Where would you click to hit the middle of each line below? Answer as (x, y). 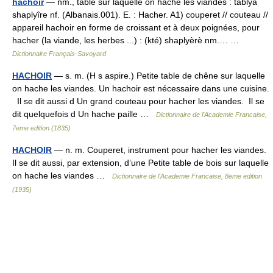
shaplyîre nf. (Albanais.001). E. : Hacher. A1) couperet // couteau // (140, 15)
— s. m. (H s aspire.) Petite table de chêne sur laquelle (158, 76)
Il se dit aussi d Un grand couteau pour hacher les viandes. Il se (138, 101)
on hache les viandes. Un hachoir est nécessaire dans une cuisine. (141, 88)
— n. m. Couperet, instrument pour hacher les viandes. (159, 150)
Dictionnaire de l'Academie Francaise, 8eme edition (187, 176)
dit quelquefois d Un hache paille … (84, 114)
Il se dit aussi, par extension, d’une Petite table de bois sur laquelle (140, 163)
